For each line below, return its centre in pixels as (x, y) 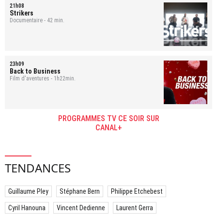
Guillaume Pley (28, 192)
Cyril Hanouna (27, 208)
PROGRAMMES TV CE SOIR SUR (108, 119)
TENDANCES (38, 168)
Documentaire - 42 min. (37, 21)
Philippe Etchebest (137, 192)
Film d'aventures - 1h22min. (43, 79)
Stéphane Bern (80, 192)
